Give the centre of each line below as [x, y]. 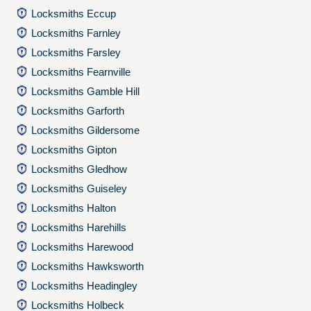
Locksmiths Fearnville [81, 72]
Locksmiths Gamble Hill [86, 91]
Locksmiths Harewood [83, 247]
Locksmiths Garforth [78, 111]
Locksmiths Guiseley [79, 188]
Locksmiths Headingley [85, 286]
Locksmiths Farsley [76, 52]
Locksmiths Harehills [79, 227]
